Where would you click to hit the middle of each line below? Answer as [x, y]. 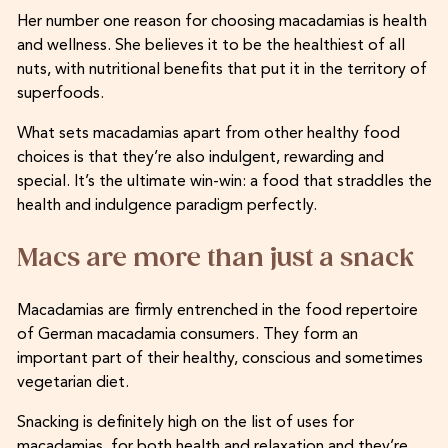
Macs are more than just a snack [215, 258]
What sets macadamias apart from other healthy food [208, 133]
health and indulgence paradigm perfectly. [166, 205]
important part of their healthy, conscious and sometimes [219, 358]
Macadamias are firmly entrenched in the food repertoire [217, 310]
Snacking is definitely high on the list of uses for [185, 422]
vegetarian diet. [72, 382]
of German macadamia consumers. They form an [187, 334]
